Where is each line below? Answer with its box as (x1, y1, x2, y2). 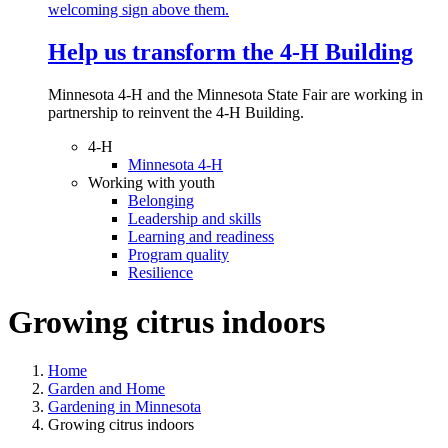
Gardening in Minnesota (48, 398, 201, 416)
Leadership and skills (128, 210, 261, 228)
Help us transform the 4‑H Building (48, 39, 413, 66)
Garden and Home (48, 380, 165, 398)
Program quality (128, 246, 229, 264)
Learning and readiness (128, 228, 274, 246)
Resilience (128, 264, 193, 282)
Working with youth (88, 174, 215, 192)
